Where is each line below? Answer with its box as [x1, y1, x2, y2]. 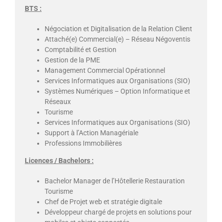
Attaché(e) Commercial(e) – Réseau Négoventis [45, 35, 190, 44]
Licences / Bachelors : [25, 157, 94, 165]
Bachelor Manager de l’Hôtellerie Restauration [45, 177, 185, 185]
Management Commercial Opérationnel [45, 66, 165, 75]
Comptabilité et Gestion [45, 46, 116, 54]
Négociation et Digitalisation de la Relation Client [45, 25, 192, 33]
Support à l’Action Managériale [45, 129, 138, 137]
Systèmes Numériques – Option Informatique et [45, 87, 190, 96]
